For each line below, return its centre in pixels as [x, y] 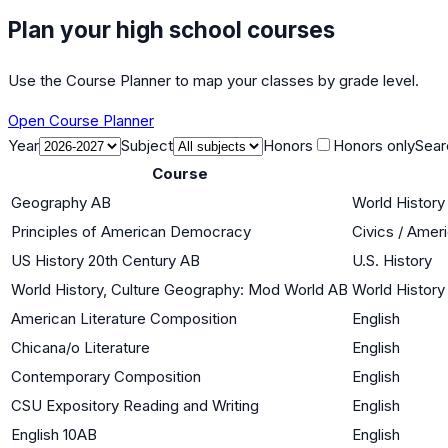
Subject [147, 145]
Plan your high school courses [171, 29]
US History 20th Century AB [105, 260]
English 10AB [54, 434]
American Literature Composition [124, 318]
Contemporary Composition [106, 376]
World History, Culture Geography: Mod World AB [179, 289]
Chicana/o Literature [80, 347]
